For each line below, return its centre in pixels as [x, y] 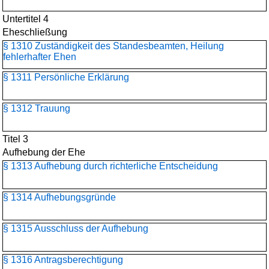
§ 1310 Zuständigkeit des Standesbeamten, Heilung [113, 46]
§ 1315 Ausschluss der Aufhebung [76, 228]
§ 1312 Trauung [37, 108]
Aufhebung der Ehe [44, 152]
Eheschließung [35, 32]
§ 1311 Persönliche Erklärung [66, 77]
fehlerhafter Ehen [40, 57]
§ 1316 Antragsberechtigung [63, 260]
